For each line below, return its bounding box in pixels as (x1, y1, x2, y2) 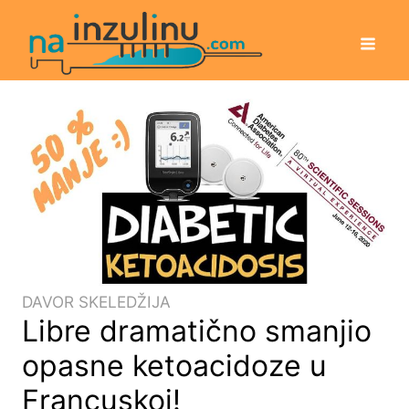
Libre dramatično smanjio (22, 313, 372, 350)
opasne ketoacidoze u (22, 348, 327, 384)
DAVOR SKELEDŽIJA (22, 292, 171, 312)
